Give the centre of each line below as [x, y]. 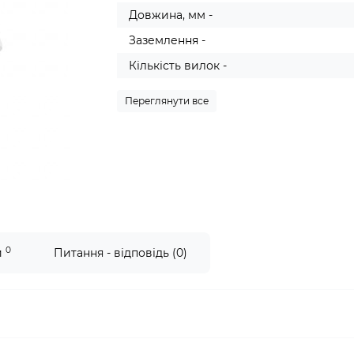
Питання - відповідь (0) [121, 253]
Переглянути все [167, 101]
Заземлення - [168, 40]
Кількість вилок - [178, 66]
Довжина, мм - [171, 15]
